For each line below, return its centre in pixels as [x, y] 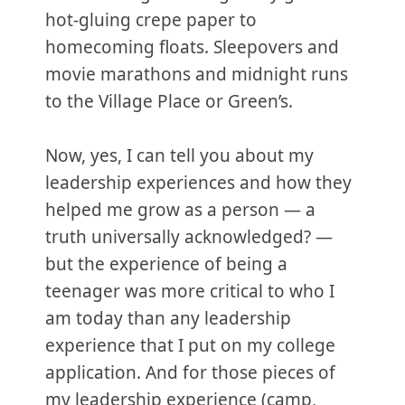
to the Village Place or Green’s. [169, 101]
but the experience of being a [166, 264]
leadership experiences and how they [198, 183]
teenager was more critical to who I [190, 291]
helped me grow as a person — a [180, 210]
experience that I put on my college [190, 345]
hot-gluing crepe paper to [151, 20]
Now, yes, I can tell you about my [179, 155]
